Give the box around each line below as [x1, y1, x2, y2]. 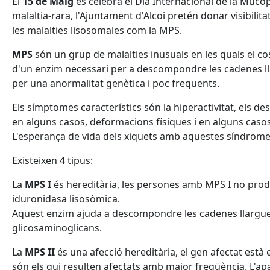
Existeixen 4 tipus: [12, 154, 93, 167]
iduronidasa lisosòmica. [12, 192, 120, 206]
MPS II [25, 245, 55, 259]
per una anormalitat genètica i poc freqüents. [12, 77, 219, 90]
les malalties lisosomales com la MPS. [12, 24, 182, 37]
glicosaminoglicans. [12, 221, 102, 234]
